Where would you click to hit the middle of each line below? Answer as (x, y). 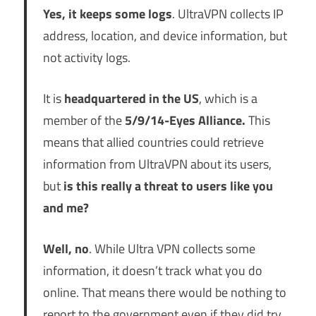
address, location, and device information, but (165, 35)
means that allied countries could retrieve (153, 142)
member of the (84, 120)
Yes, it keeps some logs (107, 13)
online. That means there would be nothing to (164, 292)
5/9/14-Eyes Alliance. (185, 120)
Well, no (66, 248)
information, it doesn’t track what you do (152, 270)
